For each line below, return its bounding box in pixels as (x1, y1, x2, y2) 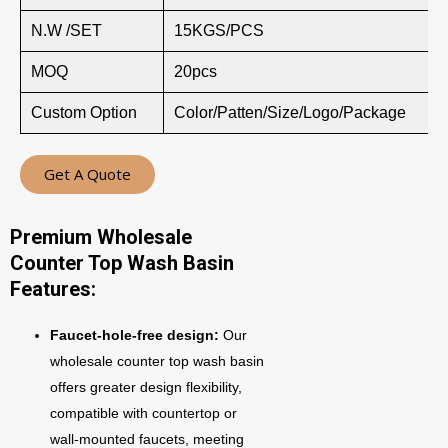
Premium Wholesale (10, 225, 192, 249)
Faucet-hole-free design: (50, 327, 223, 343)
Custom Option (31, 104, 137, 121)
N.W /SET (31, 22, 102, 39)
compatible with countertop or (50, 405, 237, 421)
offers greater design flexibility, (50, 379, 242, 395)
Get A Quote (44, 164, 131, 184)
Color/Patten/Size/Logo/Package (174, 104, 406, 121)
